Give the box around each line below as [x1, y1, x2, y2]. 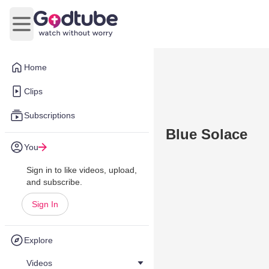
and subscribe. [26, 177, 82, 187]
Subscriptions [24, 110, 75, 120]
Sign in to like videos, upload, [26, 165, 137, 175]
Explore [24, 235, 53, 245]
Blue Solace [166, 126, 247, 142]
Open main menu [20, 25, 94, 35]
